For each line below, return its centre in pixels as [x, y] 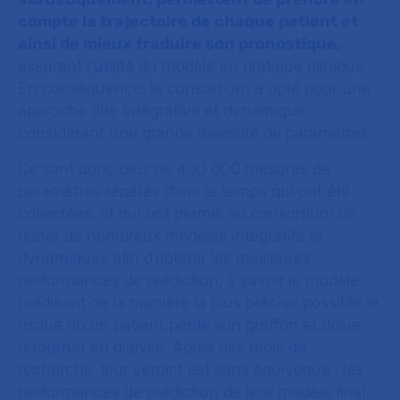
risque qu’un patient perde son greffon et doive [189, 325]
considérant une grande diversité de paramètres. [195, 133]
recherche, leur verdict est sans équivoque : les [191, 370]
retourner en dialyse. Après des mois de [162, 347]
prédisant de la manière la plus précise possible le [198, 303]
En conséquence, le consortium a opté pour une [194, 88]
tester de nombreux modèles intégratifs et [171, 236]
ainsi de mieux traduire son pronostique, [179, 44]
